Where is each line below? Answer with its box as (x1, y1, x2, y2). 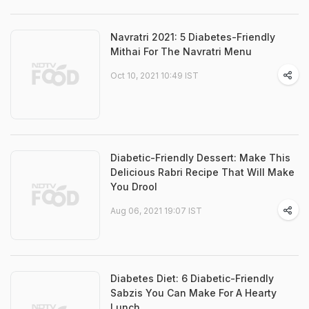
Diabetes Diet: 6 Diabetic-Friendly (110, 272, 274, 285)
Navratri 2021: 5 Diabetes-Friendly (110, 31, 275, 43)
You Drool (110, 181, 157, 193)
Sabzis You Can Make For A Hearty (110, 287, 277, 299)
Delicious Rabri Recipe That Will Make (110, 166, 295, 179)
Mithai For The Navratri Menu (110, 46, 252, 58)
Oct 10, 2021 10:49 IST (110, 70, 199, 81)
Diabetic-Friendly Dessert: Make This (110, 152, 290, 164)
